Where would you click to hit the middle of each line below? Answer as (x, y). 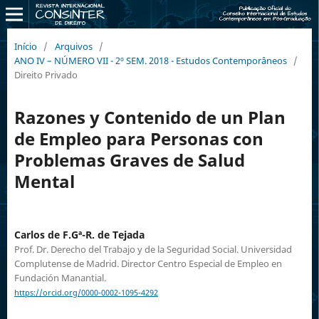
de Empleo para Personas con (138, 138)
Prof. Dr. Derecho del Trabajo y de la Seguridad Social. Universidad (153, 249)
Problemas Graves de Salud (129, 159)
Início (25, 46)
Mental (44, 181)
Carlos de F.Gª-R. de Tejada (79, 234)
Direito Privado (46, 74)
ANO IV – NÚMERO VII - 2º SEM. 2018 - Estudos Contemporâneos (150, 60)
